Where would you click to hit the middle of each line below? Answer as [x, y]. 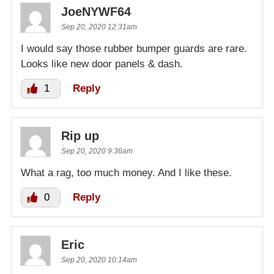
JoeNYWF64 [96, 11]
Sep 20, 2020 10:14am [99, 260]
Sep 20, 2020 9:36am [97, 151]
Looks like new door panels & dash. [102, 64]
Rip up [80, 135]
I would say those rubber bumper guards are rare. [134, 48]
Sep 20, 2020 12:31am [99, 27]
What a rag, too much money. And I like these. [126, 172]
